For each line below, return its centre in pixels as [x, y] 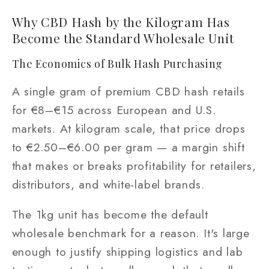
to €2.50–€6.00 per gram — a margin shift [128, 147]
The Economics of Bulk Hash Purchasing [117, 64]
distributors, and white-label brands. [108, 184]
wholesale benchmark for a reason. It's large [131, 233]
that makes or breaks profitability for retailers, [134, 165]
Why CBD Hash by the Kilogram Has [121, 21]
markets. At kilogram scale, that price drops [128, 128]
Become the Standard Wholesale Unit [123, 38]
